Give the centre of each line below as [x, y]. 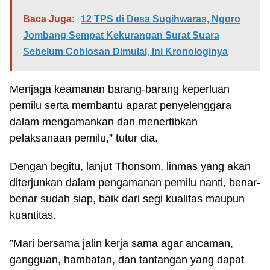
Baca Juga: [49, 19]
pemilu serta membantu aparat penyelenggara [121, 105]
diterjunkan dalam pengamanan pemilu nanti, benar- [135, 183]
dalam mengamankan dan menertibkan [104, 122]
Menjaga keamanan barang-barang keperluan [120, 89]
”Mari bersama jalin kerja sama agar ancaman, [121, 243]
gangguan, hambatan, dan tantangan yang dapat [127, 260]
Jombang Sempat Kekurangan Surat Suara [121, 35]
